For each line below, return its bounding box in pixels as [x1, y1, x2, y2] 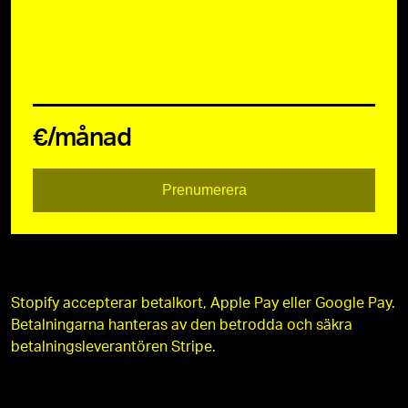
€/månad [33, 125, 132, 151]
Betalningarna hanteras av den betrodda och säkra [11, 318, 352, 333]
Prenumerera [161, 182, 247, 199]
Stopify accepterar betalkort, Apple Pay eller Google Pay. [11, 296, 395, 311]
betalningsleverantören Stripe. [11, 340, 216, 355]
